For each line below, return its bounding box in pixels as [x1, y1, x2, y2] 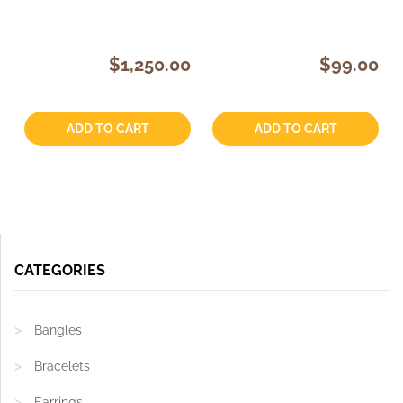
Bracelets [34, 359, 90, 373]
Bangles [34, 323, 82, 337]
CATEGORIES [14, 262, 105, 279]
